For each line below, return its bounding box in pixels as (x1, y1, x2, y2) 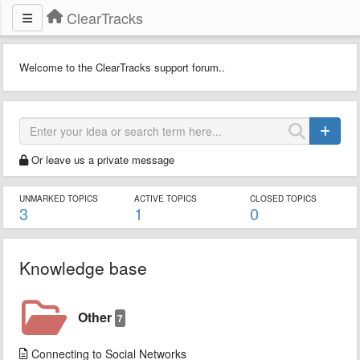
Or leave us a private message (31, 152, 174, 167)
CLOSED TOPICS (249, 193, 317, 204)
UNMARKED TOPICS (19, 193, 98, 204)
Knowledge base (19, 256, 147, 280)
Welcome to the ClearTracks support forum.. (19, 59, 225, 75)
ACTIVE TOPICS (134, 193, 198, 204)
